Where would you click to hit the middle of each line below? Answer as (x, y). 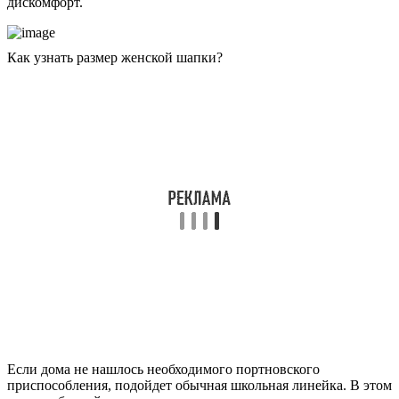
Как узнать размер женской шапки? (115, 57)
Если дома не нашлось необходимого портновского (163, 369)
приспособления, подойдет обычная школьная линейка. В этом (199, 385)
